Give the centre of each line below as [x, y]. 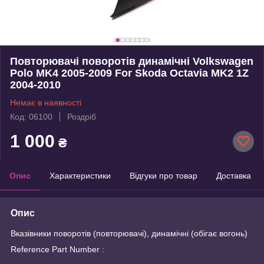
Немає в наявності [46, 102]
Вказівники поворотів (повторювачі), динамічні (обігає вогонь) [129, 233]
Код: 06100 [31, 116]
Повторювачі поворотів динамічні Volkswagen [132, 61]
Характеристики [80, 175]
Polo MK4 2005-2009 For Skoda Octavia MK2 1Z [129, 73]
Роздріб [82, 116]
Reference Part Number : [57, 249]
